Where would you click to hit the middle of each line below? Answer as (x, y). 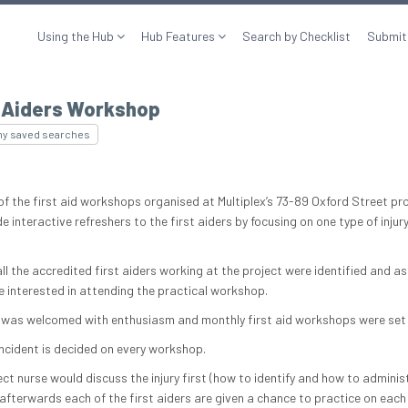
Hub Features (179, 36)
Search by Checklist (296, 36)
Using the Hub (77, 36)
